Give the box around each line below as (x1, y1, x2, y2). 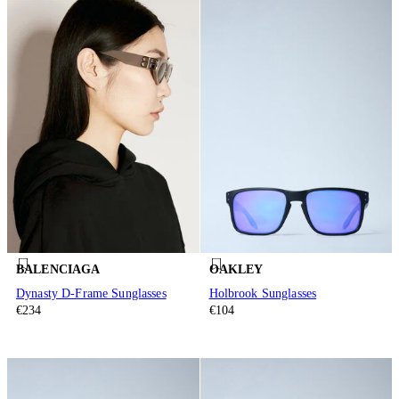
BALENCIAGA (16, 262, 101, 276)
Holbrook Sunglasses (208, 287, 317, 301)
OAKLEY (208, 262, 264, 276)
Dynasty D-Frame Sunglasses (16, 287, 167, 301)
